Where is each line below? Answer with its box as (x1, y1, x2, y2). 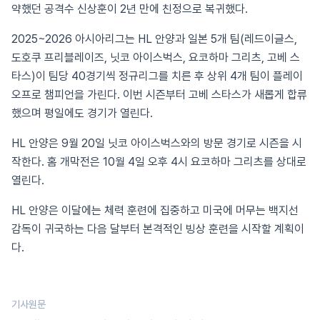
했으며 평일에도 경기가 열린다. (11, 106, 153, 120)
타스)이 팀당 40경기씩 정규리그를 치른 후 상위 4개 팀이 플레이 (11, 69, 303, 83)
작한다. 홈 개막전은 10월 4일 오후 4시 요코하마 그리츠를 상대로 (11, 155, 306, 169)
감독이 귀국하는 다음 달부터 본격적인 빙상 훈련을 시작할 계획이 (11, 222, 304, 236)
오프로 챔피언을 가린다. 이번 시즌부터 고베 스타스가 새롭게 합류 (11, 88, 307, 101)
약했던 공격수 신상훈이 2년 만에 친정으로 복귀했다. (11, 2, 248, 16)
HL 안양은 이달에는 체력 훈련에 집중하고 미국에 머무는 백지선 (11, 204, 299, 217)
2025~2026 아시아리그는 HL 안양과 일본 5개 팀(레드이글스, (11, 32, 297, 46)
